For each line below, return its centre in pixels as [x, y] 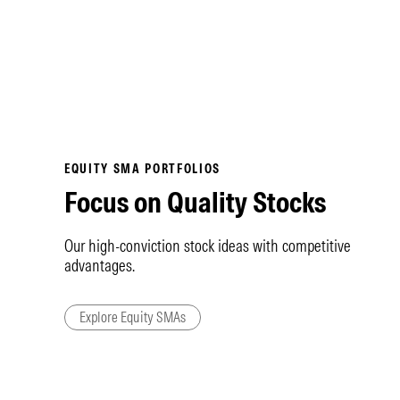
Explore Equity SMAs [133, 317]
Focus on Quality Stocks [195, 202]
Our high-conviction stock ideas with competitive [208, 246]
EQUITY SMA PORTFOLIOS [143, 169]
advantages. [100, 266]
